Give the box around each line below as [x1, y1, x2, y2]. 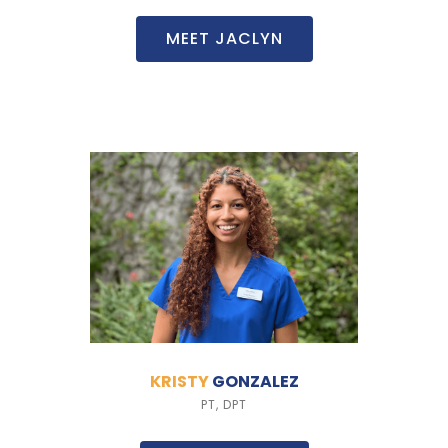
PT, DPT [201, 396, 247, 414]
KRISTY [149, 370, 212, 394]
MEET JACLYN [165, 26, 283, 50]
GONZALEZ [211, 370, 299, 394]
